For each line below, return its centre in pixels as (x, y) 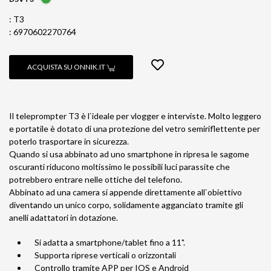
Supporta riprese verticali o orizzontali (102, 255)
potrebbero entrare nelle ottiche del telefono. (96, 179)
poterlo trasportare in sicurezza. (69, 141)
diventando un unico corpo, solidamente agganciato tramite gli (126, 205)
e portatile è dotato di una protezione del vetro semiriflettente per (135, 129)
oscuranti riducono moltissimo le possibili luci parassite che (119, 167)
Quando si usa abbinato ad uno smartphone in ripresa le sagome (129, 154)
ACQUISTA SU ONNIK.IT (67, 67)
